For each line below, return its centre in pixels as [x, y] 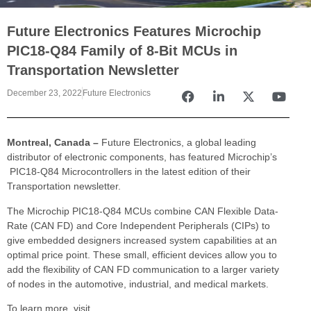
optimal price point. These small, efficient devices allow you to [142, 254]
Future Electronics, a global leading [179, 143]
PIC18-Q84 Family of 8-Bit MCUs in [122, 50]
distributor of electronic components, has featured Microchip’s [142, 157]
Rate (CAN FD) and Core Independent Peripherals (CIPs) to [138, 225]
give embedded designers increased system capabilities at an [142, 240]
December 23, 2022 [44, 93]
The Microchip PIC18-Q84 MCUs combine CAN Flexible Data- [143, 211]
